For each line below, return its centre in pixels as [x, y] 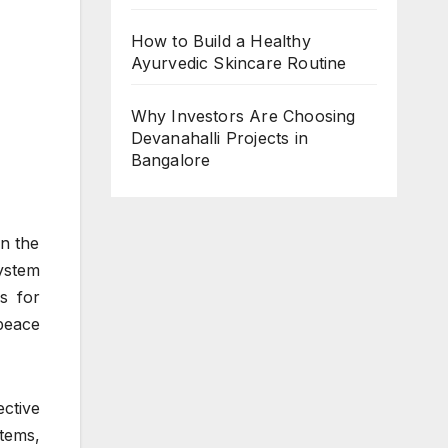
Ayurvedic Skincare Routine [238, 62]
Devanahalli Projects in [219, 137]
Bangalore [170, 159]
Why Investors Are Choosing [243, 115]
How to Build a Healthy [220, 40]
